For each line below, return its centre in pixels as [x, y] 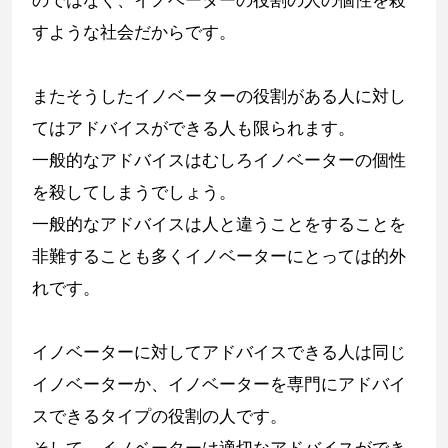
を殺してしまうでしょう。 [134, 192]
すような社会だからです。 [134, 32]
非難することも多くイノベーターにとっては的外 [219, 256]
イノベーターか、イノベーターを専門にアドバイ [219, 384]
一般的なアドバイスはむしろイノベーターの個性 [219, 160]
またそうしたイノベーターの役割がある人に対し [219, 96]
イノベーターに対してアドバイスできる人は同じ [219, 352]
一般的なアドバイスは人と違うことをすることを [219, 224]
